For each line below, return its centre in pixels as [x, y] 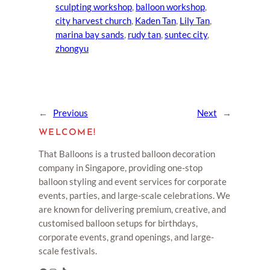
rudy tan [144, 34]
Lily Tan [195, 20]
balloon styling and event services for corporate [133, 182]
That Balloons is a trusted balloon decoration [127, 154]
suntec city [186, 34]
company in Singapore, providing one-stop [121, 168]
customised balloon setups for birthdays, [118, 223]
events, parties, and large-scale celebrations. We [134, 196]
